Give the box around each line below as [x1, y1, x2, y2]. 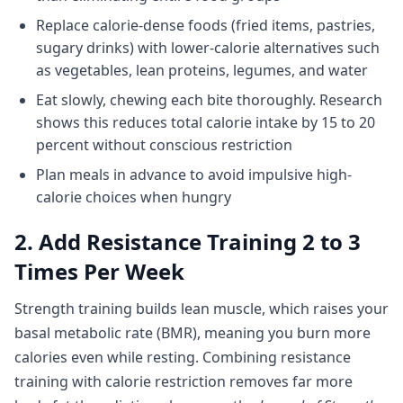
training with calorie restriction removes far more [14, 372, 353, 391]
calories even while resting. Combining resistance [14, 347, 351, 367]
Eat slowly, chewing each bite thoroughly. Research [36, 90, 382, 110]
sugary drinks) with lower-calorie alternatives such [36, 38, 380, 58]
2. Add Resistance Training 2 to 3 [14, 227, 361, 256]
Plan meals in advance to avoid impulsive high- [36, 165, 352, 184]
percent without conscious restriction [36, 135, 292, 155]
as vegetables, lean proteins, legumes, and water [36, 60, 368, 80]
